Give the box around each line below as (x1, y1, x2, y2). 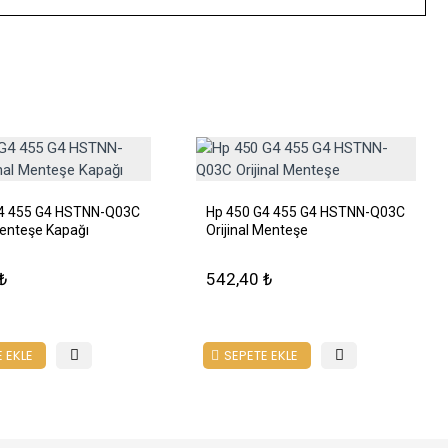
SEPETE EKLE (224, 346, 299, 365)
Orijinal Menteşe (205, 222, 308, 238)
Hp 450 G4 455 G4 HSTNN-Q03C (205, 204, 405, 220)
